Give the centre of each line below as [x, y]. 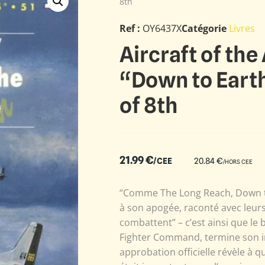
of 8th [149, 105]
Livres [242, 28]
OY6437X [162, 28]
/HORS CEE [238, 161]
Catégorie [204, 28]
